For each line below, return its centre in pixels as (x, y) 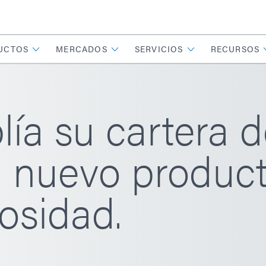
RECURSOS (235, 49)
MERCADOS (82, 49)
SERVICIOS (159, 49)
